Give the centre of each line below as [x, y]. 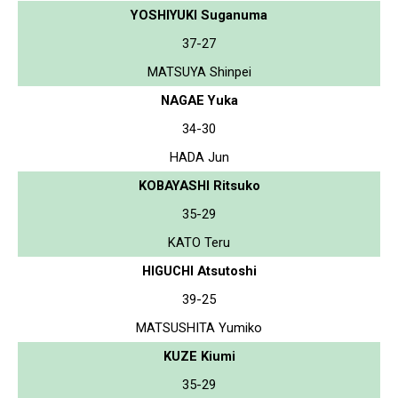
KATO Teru [199, 242]
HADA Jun [199, 157]
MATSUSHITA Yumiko [199, 327]
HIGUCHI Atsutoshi [199, 271]
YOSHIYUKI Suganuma [199, 15]
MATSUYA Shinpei [199, 72]
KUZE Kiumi [199, 356]
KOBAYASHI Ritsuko [199, 185]
